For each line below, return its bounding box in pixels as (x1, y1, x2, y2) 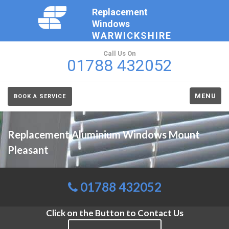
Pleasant (8, 144, 49, 156)
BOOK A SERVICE (14, 93, 66, 100)
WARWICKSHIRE (92, 30, 172, 41)
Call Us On (103, 50, 136, 57)
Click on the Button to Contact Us (41, 208, 188, 218)
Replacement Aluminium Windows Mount (8, 128, 200, 141)
